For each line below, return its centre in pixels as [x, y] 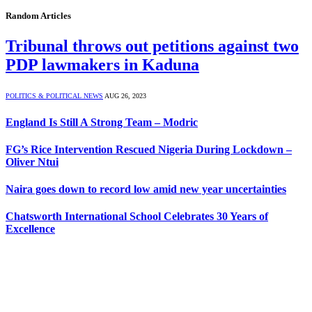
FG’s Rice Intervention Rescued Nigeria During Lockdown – [149, 149]
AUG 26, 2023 [125, 96]
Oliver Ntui [32, 162]
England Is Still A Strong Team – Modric [102, 122]
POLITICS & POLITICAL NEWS [54, 96]
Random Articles [38, 16]
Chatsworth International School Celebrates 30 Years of [137, 217]
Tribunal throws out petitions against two [152, 46]
